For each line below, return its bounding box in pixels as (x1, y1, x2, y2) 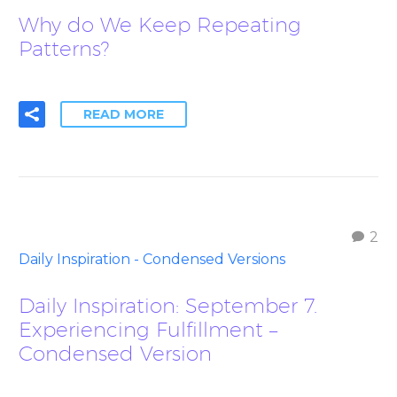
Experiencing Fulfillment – (19, 316, 277, 341)
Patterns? (19, 35, 109, 60)
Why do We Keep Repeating (19, 12, 301, 36)
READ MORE (83, 105, 164, 122)
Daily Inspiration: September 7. (19, 292, 317, 317)
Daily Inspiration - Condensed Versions (19, 250, 285, 268)
